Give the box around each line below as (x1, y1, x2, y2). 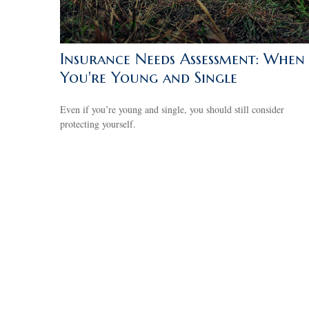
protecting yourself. (60, 117, 136, 130)
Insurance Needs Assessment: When (60, 49, 305, 68)
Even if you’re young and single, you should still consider (60, 102, 284, 116)
